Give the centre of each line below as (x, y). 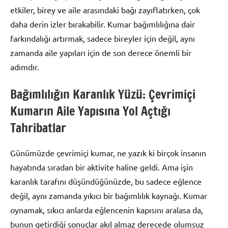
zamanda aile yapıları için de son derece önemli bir (101, 53)
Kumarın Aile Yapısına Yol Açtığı (90, 111)
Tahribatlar (38, 128)
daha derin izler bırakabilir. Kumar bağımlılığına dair (103, 24)
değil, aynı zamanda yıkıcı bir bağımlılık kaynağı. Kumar (109, 196)
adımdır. (25, 67)
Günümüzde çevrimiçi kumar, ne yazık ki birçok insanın (108, 153)
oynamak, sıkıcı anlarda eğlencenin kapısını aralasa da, (107, 210)
